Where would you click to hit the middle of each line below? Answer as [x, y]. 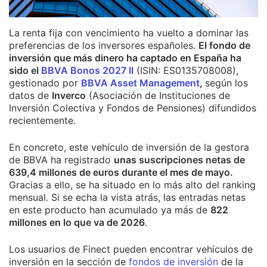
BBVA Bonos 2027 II [87, 71]
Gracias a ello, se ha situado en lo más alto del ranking [132, 185]
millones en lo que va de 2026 [77, 223]
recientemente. [42, 121]
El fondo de [224, 46]
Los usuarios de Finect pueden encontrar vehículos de [131, 249]
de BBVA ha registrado [61, 160]
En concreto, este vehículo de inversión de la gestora [129, 148]
